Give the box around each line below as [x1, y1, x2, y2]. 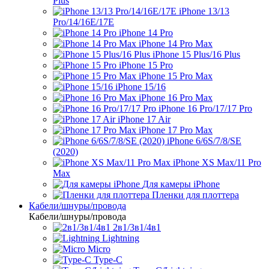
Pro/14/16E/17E [53, 17, 114, 27]
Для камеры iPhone [142, 179, 220, 189]
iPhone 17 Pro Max [139, 125, 213, 135]
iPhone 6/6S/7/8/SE [167, 136, 241, 146]
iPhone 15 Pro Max [139, 71, 213, 81]
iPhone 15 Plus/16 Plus [153, 49, 240, 59]
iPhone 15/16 [115, 82, 166, 92]
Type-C [94, 255, 122, 265]
